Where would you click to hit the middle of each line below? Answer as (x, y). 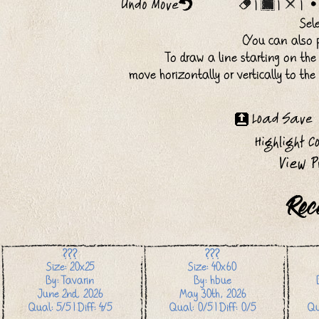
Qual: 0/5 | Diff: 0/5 (213, 307)
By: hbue (213, 280)
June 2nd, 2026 (70, 294)
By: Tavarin (70, 280)
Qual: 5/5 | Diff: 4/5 (70, 307)
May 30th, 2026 (213, 294)
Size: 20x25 (70, 267)
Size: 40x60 (213, 267)
